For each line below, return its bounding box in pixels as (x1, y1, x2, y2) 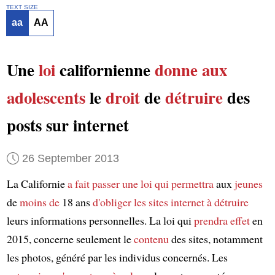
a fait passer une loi (67, 176, 152, 192)
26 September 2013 (21, 152, 119, 165)
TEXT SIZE (6, 3, 38, 10)
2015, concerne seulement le (6, 231, 134, 247)
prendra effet (193, 213, 250, 228)
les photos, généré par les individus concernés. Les (6, 250, 228, 265)
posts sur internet (6, 113, 129, 137)
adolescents (6, 85, 85, 110)
